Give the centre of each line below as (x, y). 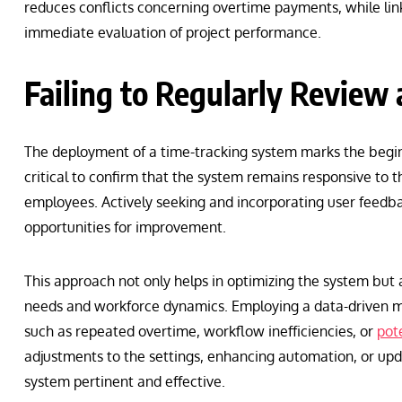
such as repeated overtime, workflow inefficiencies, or (201, 332)
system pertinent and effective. (125, 382)
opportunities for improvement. (125, 227)
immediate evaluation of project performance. (173, 33)
